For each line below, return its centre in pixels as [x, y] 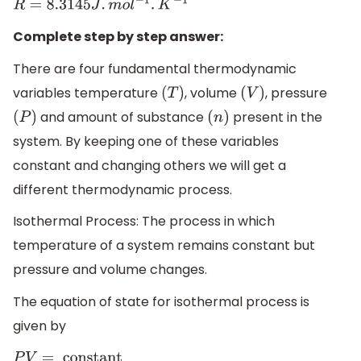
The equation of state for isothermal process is [161, 301]
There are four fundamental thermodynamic [155, 68]
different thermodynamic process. [122, 189]
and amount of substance [122, 117]
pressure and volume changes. [110, 270]
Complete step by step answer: [118, 37]
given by [39, 326]
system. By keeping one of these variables [146, 141]
